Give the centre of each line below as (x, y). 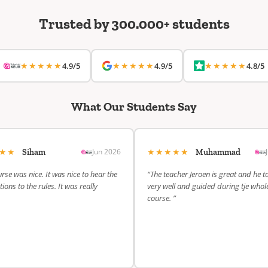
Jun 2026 (106, 151)
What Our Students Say (134, 106)
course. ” (162, 198)
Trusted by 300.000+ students (134, 24)
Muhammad (218, 152)
